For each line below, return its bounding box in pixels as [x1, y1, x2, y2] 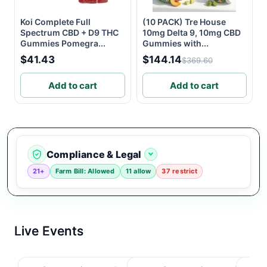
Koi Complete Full [20, 17, 91, 27]
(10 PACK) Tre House [142, 17, 226, 27]
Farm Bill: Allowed [55, 167, 115, 176]
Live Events [14, 223, 83, 239]
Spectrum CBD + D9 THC [20, 27, 119, 38]
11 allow [125, 167, 151, 176]
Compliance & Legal [46, 148, 142, 161]
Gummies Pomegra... [20, 38, 105, 49]
